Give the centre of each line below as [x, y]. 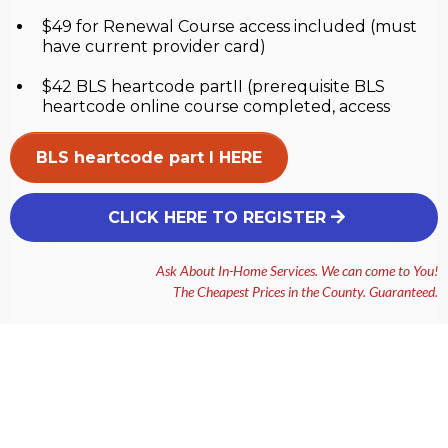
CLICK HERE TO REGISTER [217, 217]
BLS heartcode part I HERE [149, 157]
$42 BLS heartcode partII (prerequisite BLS [213, 86]
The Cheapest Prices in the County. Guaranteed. [305, 291]
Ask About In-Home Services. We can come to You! [297, 270]
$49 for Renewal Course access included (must [229, 26]
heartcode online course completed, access [216, 106]
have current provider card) [154, 46]
